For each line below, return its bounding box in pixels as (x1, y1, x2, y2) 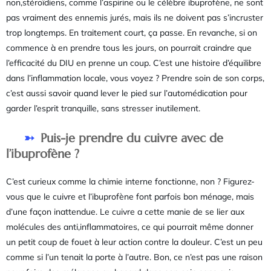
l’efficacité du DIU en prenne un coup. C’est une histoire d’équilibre (6, 57, 261, 68)
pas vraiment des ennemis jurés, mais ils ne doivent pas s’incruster (6, 11, 263, 23)
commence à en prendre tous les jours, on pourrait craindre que (6, 42, 252, 53)
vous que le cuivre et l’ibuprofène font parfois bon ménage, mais (6, 191, 254, 203)
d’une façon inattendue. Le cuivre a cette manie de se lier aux (6, 206, 244, 218)
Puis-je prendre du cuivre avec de (41, 131, 223, 146)
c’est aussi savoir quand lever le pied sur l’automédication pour (6, 87, 247, 99)
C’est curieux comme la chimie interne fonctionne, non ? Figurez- (6, 176, 255, 188)
